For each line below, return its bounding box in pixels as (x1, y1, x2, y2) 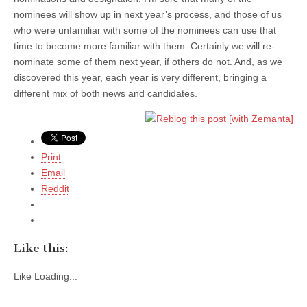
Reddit (41, 182, 69, 194)
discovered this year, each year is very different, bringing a (14, 71, 267, 83)
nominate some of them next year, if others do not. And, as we (14, 56, 282, 67)
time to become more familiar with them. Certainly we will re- (14, 40, 275, 51)
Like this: (14, 241, 69, 256)
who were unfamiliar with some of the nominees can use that (14, 24, 276, 36)
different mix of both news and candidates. (14, 87, 197, 99)
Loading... (34, 271, 77, 282)
